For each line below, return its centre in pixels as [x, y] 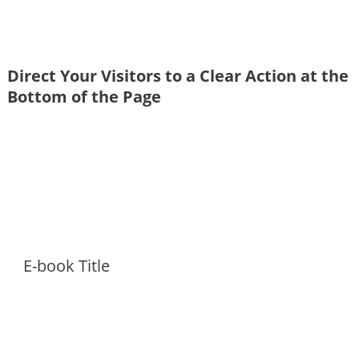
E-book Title [67, 265]
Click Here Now [187, 171]
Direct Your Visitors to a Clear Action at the [178, 75]
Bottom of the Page [84, 96]
